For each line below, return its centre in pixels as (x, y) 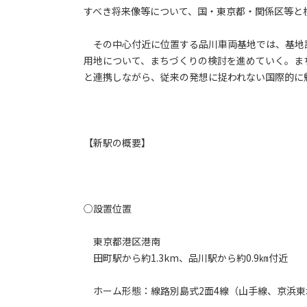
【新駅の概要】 (117, 143)
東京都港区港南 (122, 242)
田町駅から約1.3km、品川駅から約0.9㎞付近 (186, 258)
